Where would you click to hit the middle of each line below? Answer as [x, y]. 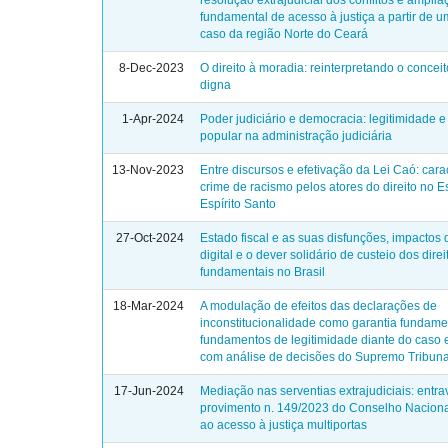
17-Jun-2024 [149, 391]
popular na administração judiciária [296, 136]
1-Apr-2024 [153, 119]
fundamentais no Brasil [263, 272]
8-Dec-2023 [152, 68]
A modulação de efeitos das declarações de [319, 306]
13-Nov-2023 [148, 170]
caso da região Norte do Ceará [284, 34]
